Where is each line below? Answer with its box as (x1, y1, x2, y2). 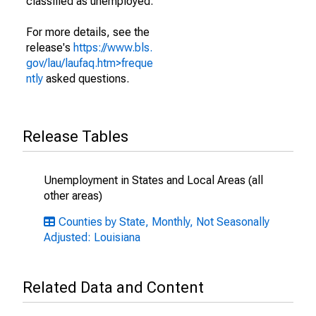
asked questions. (43, 72, 129, 85)
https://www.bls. (73, 41, 152, 54)
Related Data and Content (23, 279, 204, 296)
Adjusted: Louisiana (44, 231, 140, 244)
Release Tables (23, 128, 128, 145)
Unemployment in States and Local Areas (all (44, 174, 263, 187)
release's (26, 41, 73, 54)
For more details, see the (26, 25, 150, 39)
